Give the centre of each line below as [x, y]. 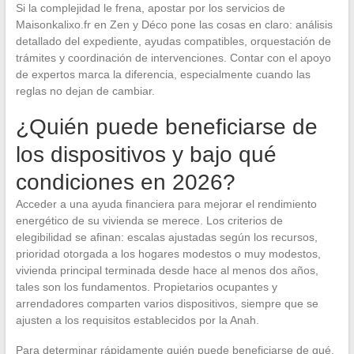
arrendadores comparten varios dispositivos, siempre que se [167, 303]
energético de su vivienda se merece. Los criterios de [149, 220]
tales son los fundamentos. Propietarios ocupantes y [146, 286]
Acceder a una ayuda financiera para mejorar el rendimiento [166, 203]
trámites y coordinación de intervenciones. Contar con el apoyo [173, 57]
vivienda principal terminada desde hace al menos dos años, [167, 270]
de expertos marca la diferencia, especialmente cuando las [163, 74]
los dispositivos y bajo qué [146, 154]
